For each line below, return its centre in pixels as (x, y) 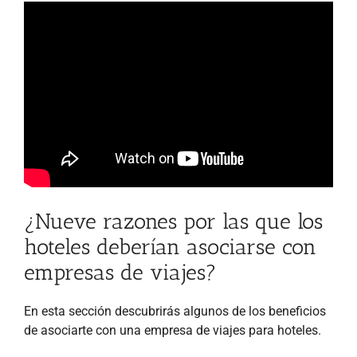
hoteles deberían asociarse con (170, 247)
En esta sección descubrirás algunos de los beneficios (175, 311)
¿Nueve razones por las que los (173, 221)
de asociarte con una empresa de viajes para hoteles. (173, 330)
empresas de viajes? (120, 272)
